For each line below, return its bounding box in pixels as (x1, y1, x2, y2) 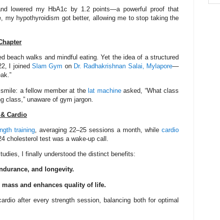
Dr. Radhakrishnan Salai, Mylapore (74, 62, 173, 70)
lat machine (88, 86, 121, 94)
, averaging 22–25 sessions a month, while (35, 126, 162, 134)
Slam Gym (32, 62, 63, 70)
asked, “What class (121, 86, 179, 94)
